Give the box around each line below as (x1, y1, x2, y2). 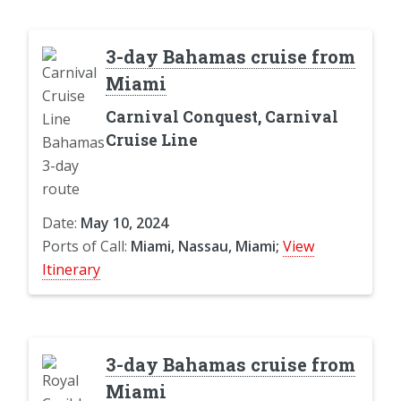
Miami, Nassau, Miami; (131, 235, 279, 256)
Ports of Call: (42, 235, 131, 256)
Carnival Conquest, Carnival (105, 106, 338, 127)
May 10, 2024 (81, 212, 168, 233)
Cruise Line (105, 129, 198, 150)
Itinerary (42, 259, 100, 279)
